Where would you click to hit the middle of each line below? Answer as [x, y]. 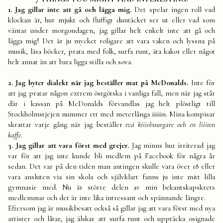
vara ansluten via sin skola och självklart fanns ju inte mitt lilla [111, 176]
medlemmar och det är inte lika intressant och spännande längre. [107, 197]
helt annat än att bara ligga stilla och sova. [70, 61]
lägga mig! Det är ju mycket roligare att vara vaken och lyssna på [111, 41]
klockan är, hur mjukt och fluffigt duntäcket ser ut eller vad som [111, 20]
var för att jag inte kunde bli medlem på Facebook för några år [111, 156]
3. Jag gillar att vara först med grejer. [69, 145]
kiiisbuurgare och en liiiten [175, 124]
